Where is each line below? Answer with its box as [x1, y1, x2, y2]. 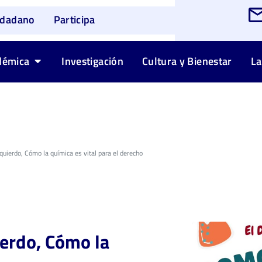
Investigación [61, 53, 123, 69]
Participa [53, 12, 95, 28]
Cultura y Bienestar [142, 53, 232, 69]
